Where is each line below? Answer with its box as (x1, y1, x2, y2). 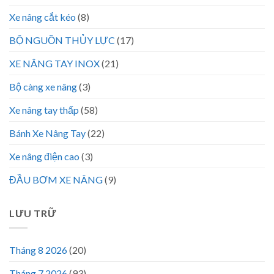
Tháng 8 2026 (9, 244, 67, 256)
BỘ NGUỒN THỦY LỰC (9, 34, 115, 46)
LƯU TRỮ (9, 207, 56, 219)
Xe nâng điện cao (9, 150, 80, 162)
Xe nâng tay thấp (9, 103, 79, 116)
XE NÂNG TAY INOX (9, 57, 100, 69)
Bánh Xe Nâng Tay (9, 127, 86, 139)
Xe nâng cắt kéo (9, 10, 76, 23)
